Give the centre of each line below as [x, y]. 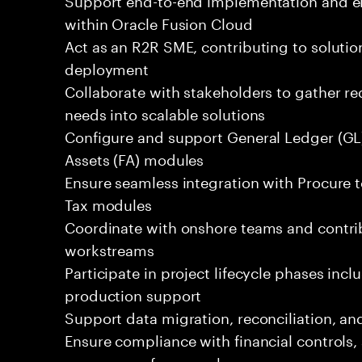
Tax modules [109, 203]
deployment [107, 67]
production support [133, 293]
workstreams [110, 248]
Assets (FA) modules [135, 158]
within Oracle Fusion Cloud [159, 22]
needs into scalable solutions [165, 112]
